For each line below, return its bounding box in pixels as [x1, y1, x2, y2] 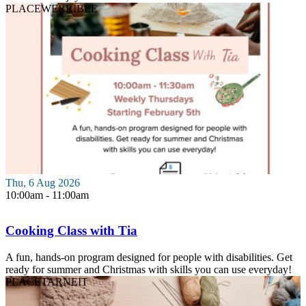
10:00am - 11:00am [5, 189, 89, 201]
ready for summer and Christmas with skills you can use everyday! [5, 263, 292, 275]
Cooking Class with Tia [5, 223, 137, 238]
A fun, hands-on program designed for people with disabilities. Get [5, 251, 292, 263]
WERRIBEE [41, 2, 98, 14]
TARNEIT [41, 275, 88, 288]
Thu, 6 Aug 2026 [5, 177, 80, 189]
